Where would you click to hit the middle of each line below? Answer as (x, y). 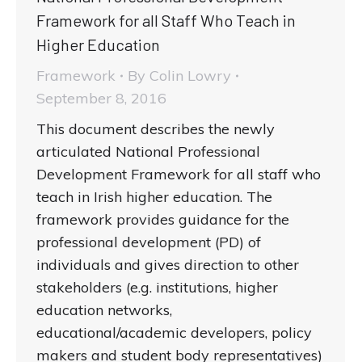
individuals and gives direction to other (168, 265)
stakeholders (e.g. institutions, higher (157, 288)
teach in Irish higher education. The (154, 197)
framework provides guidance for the (163, 220)
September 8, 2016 (101, 99)
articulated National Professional (148, 152)
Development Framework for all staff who (179, 175)
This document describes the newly (156, 129)
